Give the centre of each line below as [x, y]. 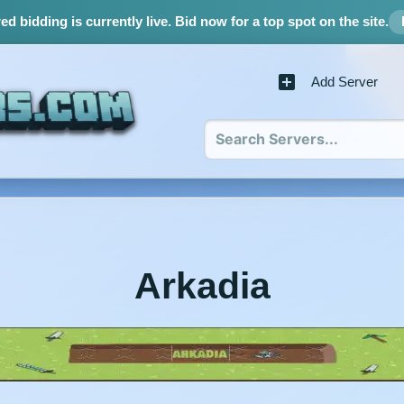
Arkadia [202, 286]
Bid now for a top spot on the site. [280, 22]
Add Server [344, 82]
